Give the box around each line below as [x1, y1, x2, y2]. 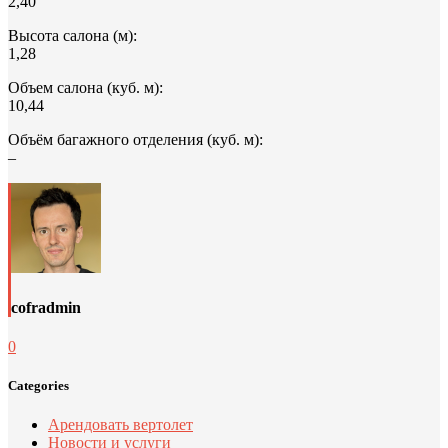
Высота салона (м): [8, 27, 137, 45]
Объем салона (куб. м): [8, 79, 163, 97]
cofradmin [11, 298, 81, 316]
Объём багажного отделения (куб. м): [8, 131, 263, 149]
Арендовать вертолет [48, 416, 193, 434]
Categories [8, 378, 69, 394]
